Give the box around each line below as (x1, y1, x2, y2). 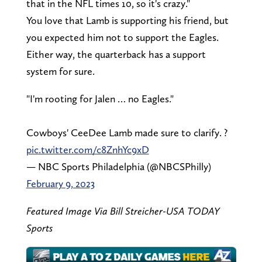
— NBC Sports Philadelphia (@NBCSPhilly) (26, 160, 211, 173)
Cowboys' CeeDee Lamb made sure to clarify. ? (26, 126, 227, 139)
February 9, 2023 (26, 177, 95, 189)
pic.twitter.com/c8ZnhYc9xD (26, 143, 149, 156)
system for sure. (26, 64, 95, 77)
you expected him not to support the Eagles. (26, 30, 219, 43)
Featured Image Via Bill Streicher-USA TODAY (26, 204, 220, 217)
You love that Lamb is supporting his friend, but (26, 13, 229, 26)
